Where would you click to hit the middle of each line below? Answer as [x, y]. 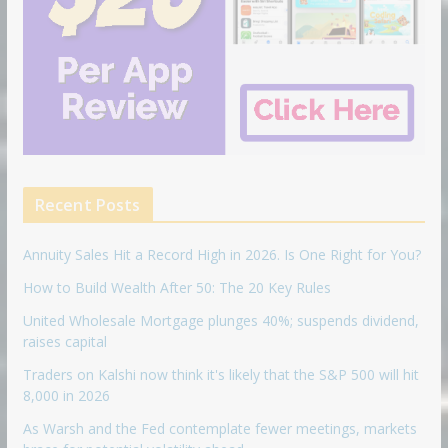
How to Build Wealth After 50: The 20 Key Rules [176, 287]
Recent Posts [87, 204]
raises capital [64, 341]
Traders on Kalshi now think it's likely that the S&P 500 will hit [220, 374]
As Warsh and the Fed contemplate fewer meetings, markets [219, 428]
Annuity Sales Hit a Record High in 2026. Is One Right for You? [221, 254]
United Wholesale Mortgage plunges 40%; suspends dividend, [220, 320]
